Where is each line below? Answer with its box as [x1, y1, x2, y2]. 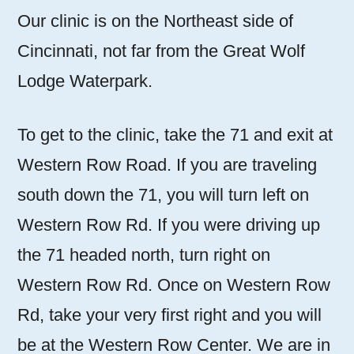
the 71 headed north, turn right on [17, 245, 270, 265]
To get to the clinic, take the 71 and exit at [17, 125, 333, 145]
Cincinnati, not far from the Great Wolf [17, 41, 305, 62]
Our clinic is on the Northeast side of [17, 11, 293, 32]
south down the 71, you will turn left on [17, 185, 309, 205]
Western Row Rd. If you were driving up [17, 215, 320, 235]
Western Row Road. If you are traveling [17, 155, 317, 175]
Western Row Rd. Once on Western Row [17, 275, 330, 296]
